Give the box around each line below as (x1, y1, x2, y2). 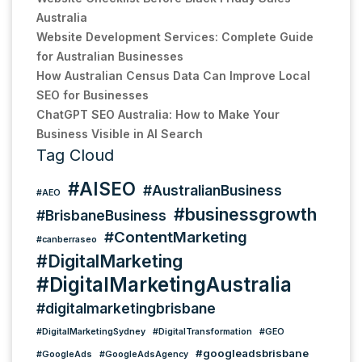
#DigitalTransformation (153, 326, 252, 337)
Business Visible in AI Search (36, 126, 203, 141)
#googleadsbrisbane (196, 346, 309, 360)
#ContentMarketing (104, 227, 247, 246)
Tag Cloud (36, 145, 114, 165)
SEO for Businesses (36, 87, 149, 102)
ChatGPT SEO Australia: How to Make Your (36, 107, 280, 121)
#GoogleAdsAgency (99, 348, 188, 360)
